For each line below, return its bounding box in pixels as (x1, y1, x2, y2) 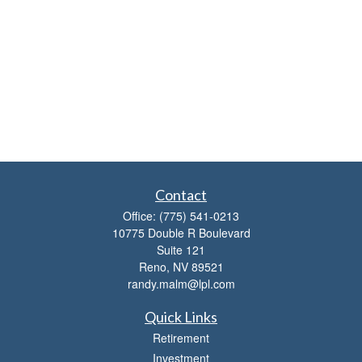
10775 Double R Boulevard (112, 225, 250, 241)
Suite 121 (157, 242, 205, 258)
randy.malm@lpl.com (127, 276, 235, 292)
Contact (155, 186, 207, 204)
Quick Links (145, 308, 217, 326)
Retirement (153, 330, 209, 346)
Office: (123, 208, 159, 224)
